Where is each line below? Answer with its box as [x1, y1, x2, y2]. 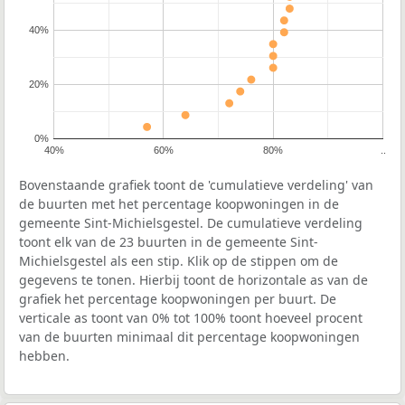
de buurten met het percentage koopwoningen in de [19, 195, 339, 213]
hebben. [19, 347, 70, 365]
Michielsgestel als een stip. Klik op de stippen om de [19, 252, 338, 270]
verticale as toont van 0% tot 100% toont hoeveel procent [19, 309, 363, 327]
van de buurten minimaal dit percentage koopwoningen [19, 328, 360, 346]
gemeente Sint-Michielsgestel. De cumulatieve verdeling [19, 214, 363, 232]
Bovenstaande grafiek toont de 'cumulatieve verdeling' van [19, 176, 373, 194]
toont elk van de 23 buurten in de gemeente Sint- [19, 233, 318, 251]
